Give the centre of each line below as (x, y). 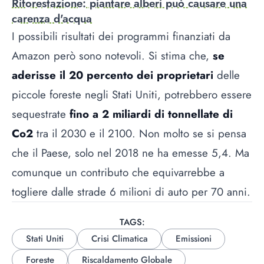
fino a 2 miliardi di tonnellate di (149, 114)
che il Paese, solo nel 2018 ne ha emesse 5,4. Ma (131, 153)
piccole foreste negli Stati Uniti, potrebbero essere (132, 95)
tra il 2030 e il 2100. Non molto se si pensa (140, 134)
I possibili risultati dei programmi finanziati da (121, 37)
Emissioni (193, 239)
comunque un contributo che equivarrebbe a (118, 173)
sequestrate (39, 114)
